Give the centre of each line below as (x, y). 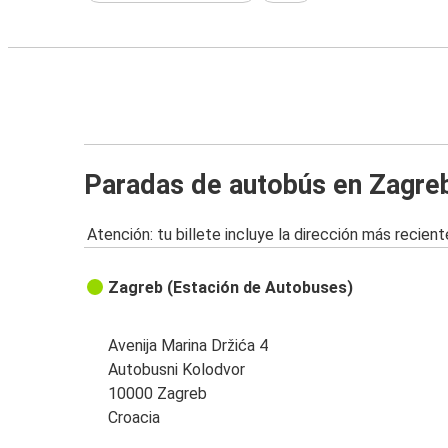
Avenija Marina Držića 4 (188, 346)
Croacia (134, 418)
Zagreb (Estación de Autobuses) (231, 288)
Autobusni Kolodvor (177, 370)
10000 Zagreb (158, 394)
